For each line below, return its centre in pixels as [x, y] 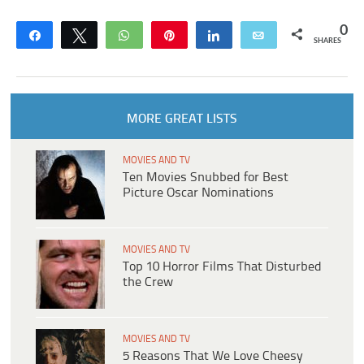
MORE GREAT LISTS [182, 119]
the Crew [148, 283]
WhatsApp [168, 35]
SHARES [327, 41]
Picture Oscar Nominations [198, 193]
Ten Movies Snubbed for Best [206, 178]
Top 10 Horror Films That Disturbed [222, 267]
